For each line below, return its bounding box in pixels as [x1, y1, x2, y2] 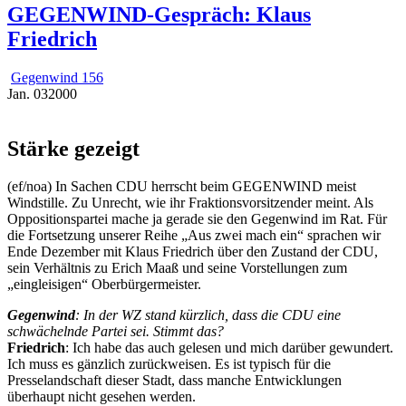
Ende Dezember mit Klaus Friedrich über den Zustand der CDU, [7, 244, 378, 260]
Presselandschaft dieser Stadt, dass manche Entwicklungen [7, 372, 342, 389]
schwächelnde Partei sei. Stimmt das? [7, 324, 224, 340]
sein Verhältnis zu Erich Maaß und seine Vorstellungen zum [7, 260, 347, 276]
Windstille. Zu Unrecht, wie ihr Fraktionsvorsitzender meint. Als [7, 195, 373, 211]
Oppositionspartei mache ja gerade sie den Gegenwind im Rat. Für [7, 211, 387, 227]
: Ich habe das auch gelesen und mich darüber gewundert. [65, 340, 393, 356]
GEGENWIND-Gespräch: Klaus [7, 2, 311, 26]
